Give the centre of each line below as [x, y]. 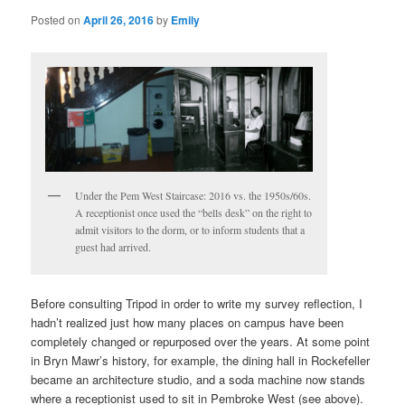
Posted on [57, 20]
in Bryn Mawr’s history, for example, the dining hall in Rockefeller [201, 361]
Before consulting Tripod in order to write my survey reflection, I [197, 304]
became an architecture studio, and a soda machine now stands [198, 380]
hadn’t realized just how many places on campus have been [188, 323]
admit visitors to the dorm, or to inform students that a [190, 230]
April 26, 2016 [119, 20]
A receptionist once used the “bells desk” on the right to [194, 213]
